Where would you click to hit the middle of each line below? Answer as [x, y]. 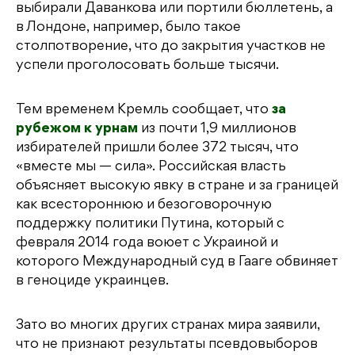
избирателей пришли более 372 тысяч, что [157, 148]
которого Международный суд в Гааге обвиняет [177, 262]
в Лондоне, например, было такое [128, 27]
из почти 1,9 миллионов [217, 129]
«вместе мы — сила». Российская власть [151, 167]
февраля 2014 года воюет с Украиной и [147, 243]
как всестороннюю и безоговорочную [144, 205]
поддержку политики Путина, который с [150, 224]
